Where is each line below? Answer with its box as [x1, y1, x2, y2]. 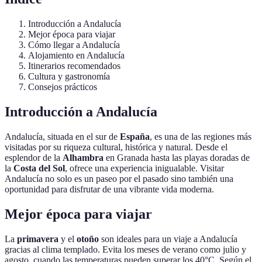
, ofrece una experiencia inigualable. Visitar [65, 163, 224, 174]
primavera [17, 233, 58, 244]
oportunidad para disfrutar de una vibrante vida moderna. [5, 184, 214, 195]
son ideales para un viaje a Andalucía [99, 233, 237, 244]
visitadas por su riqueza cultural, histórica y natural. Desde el [5, 142, 227, 153]
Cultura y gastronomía [28, 71, 110, 82]
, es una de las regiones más [150, 132, 251, 142]
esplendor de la [5, 153, 63, 163]
